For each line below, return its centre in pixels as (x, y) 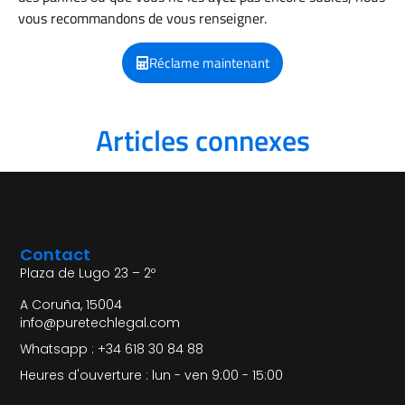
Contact (56, 255)
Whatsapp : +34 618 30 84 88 (112, 348)
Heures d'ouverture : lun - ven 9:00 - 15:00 (152, 375)
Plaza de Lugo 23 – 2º (88, 273)
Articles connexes (202, 141)
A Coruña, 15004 (71, 305)
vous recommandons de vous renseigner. (142, 19)
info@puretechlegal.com (100, 322)
